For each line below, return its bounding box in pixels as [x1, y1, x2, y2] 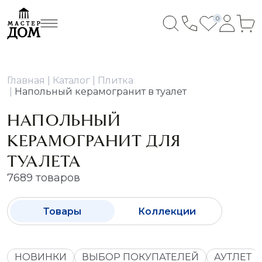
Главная [7, 75, 45, 86]
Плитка [98, 75, 133, 86]
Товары [43, 205, 81, 217]
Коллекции [138, 205, 196, 217]
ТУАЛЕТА [7, 151, 81, 171]
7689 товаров [7, 171, 80, 184]
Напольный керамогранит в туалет [15, 86, 187, 97]
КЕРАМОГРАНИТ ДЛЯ [7, 130, 181, 151]
